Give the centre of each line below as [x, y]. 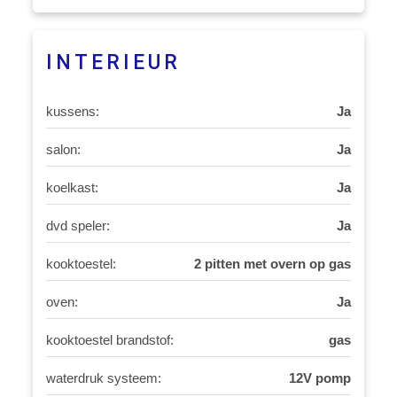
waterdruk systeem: [104, 378]
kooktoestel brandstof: [110, 340]
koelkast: [73, 187]
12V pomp [319, 378]
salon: [64, 149]
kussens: [73, 111]
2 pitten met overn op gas [272, 264]
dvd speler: [78, 226]
